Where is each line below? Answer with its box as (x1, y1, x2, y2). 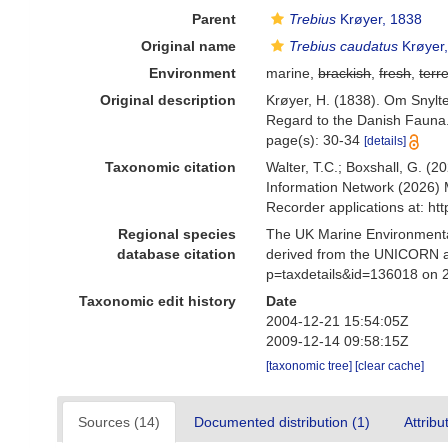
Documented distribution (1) (194, 414, 370, 430)
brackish (318, 65, 372, 81)
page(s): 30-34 (266, 132, 365, 148)
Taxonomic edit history (79, 293, 237, 309)
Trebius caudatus (289, 38, 399, 54)
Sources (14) (78, 414, 160, 430)
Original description (100, 92, 237, 108)
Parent (192, 11, 237, 27)
